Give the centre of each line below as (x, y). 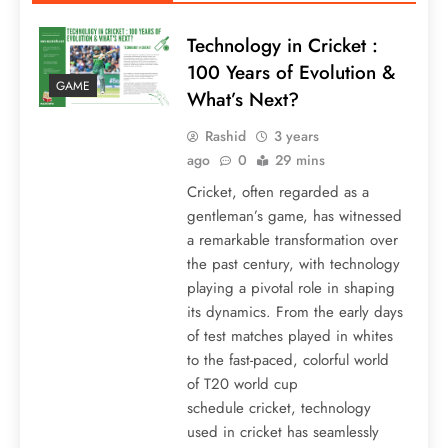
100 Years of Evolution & (290, 72)
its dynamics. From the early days (294, 311)
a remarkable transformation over (292, 239)
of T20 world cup (242, 383)
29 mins (299, 159)
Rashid (225, 135)
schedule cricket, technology (278, 407)
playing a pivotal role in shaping (290, 287)
